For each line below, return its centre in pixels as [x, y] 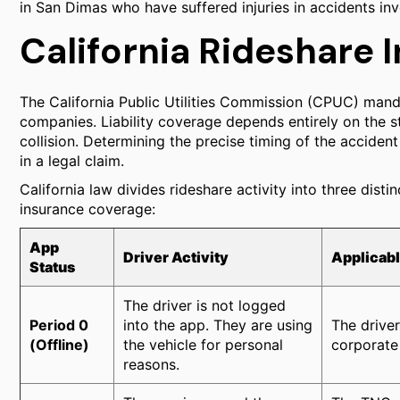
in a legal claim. [72, 161]
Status [52, 267]
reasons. [151, 364]
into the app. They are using [218, 325]
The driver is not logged [204, 305]
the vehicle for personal [203, 345]
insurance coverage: [87, 209]
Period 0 [59, 325]
